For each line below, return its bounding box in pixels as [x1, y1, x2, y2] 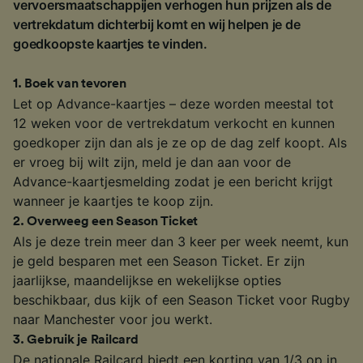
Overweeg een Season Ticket [27, 215, 199, 228]
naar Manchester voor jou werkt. [13, 311, 212, 328]
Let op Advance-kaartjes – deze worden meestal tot [13, 96, 334, 113]
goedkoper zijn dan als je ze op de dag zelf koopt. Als [13, 135, 347, 152]
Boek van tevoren [24, 77, 126, 91]
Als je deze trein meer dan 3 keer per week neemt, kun [13, 233, 348, 250]
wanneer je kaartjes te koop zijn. [13, 193, 213, 210]
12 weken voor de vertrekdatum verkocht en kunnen [13, 115, 335, 132]
